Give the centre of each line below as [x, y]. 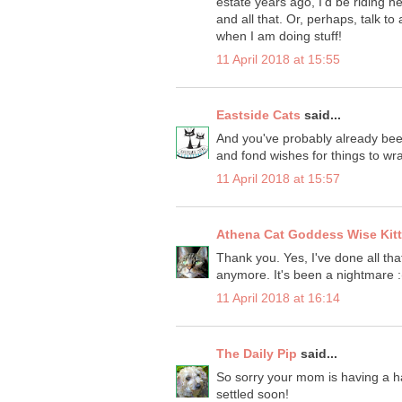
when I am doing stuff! [279, 36]
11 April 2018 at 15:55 [278, 60]
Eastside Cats [258, 115]
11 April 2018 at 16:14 [278, 298]
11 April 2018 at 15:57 [278, 179]
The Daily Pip [258, 354]
